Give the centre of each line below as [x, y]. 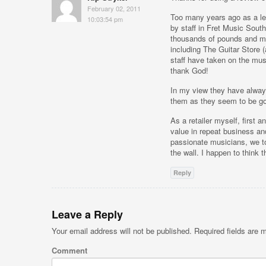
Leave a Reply [87, 214]
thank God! [189, 70]
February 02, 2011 [114, 8]
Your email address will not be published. [122, 231]
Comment [69, 250]
